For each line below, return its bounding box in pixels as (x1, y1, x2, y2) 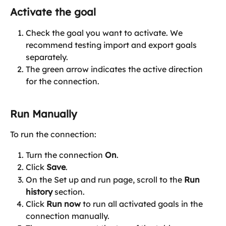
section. (52, 186, 85, 197)
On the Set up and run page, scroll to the (26, 174, 184, 185)
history (26, 186, 52, 197)
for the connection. (26, 76, 99, 87)
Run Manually (10, 107, 77, 121)
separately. (26, 52, 68, 63)
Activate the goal (10, 6, 96, 19)
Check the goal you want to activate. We (26, 28, 185, 38)
